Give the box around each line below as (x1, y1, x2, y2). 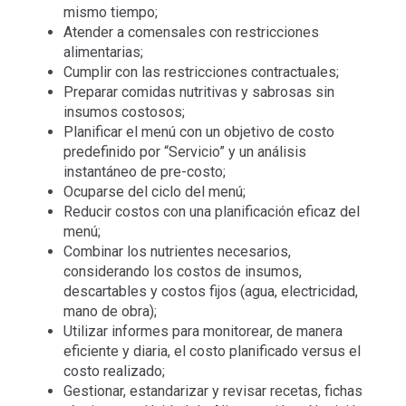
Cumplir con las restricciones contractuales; (63, 63, 339, 81)
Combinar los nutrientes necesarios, (63, 242, 291, 260)
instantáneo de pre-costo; (63, 162, 226, 180)
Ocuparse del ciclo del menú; (63, 182, 246, 200)
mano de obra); (63, 302, 157, 320)
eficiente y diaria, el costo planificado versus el (63, 342, 361, 360)
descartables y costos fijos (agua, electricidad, (63, 282, 358, 300)
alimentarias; (63, 43, 143, 61)
